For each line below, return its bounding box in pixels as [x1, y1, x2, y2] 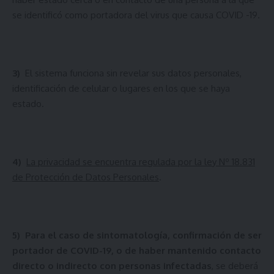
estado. [12, 97, 44, 109]
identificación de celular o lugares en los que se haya [12, 82, 230, 94]
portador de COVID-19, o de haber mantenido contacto [12, 244, 261, 256]
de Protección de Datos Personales [12, 171, 159, 183]
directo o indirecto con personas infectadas [12, 259, 212, 272]
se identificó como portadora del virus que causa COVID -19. [12, 9, 260, 21]
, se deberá [212, 259, 258, 272]
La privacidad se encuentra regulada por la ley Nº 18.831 [26, 155, 255, 168]
